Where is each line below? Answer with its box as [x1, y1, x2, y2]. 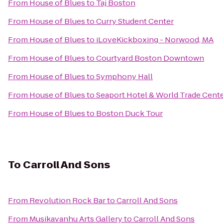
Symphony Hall [96, 71, 153, 82]
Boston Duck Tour [96, 108, 163, 118]
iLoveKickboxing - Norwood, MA [96, 34, 214, 45]
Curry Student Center [96, 16, 174, 26]
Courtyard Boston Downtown [96, 53, 204, 63]
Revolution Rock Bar [29, 195, 106, 206]
